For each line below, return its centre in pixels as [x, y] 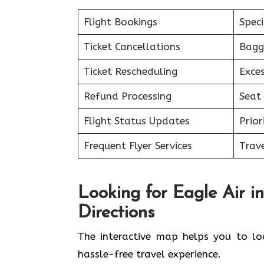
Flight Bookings [120, 22]
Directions [116, 213]
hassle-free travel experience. [149, 254]
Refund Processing [127, 96]
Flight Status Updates [136, 121]
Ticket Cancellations [132, 47]
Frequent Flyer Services [138, 146]
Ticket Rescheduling [130, 71]
